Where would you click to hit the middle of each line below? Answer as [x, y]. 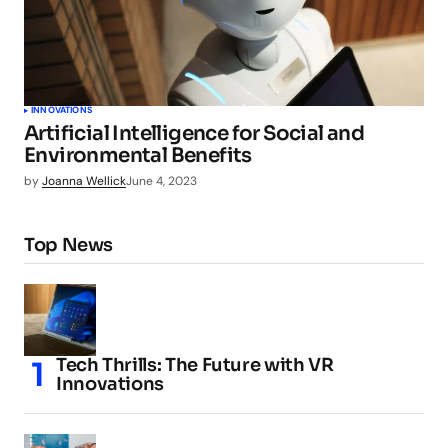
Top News [69, 245]
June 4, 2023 [161, 181]
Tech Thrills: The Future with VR [195, 365]
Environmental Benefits [138, 156]
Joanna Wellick [84, 181]
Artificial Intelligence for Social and [194, 134]
